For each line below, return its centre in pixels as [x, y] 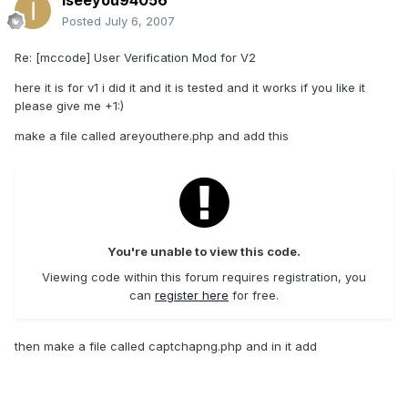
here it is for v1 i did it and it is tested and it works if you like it [190, 88]
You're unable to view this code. [204, 252]
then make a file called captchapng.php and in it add [166, 346]
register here [192, 295]
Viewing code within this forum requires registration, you [204, 276]
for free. [254, 295]
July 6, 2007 [140, 21]
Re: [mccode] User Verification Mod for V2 [135, 58]
